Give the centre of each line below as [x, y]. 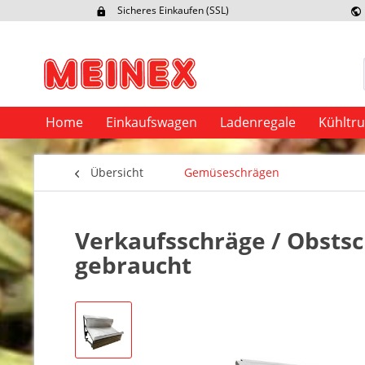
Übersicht [117, 172]
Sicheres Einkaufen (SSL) [173, 10]
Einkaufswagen [152, 122]
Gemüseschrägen [232, 172]
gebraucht [133, 265]
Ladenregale [258, 122]
